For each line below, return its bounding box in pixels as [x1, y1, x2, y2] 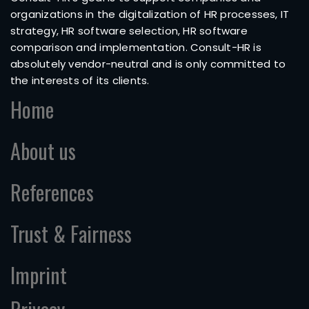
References [10, 177, 94, 208]
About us [10, 135, 77, 167]
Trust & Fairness [10, 218, 132, 250]
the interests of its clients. [10, 73, 150, 88]
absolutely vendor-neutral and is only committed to [10, 57, 286, 72]
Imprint [10, 259, 68, 291]
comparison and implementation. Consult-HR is [10, 40, 261, 55]
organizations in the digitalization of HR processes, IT [10, 7, 290, 22]
